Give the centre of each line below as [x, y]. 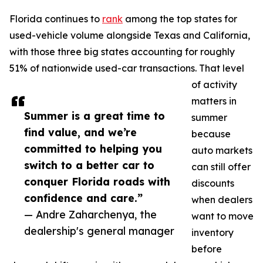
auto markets [222, 151]
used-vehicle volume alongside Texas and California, [130, 36]
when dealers [222, 200]
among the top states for [180, 19]
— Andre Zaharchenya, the [90, 215]
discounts [213, 183]
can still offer [221, 167]
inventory [213, 233]
